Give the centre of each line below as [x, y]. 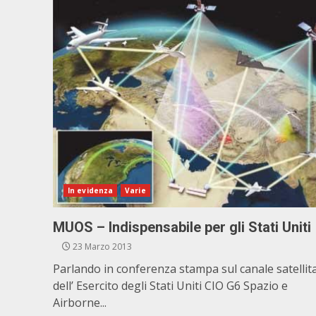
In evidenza [91, 190]
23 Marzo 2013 [101, 247]
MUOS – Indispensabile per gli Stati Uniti [182, 227]
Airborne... [80, 303]
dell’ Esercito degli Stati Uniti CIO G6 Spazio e [170, 286]
